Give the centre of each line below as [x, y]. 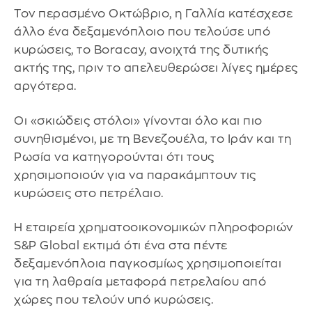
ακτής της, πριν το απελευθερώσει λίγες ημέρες [156, 68]
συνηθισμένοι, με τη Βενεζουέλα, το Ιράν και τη [153, 139]
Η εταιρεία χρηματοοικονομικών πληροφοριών [154, 228]
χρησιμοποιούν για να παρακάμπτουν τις [135, 175]
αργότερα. [45, 86]
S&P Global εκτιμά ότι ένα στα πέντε [121, 246]
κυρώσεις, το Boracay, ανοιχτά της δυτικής [141, 50]
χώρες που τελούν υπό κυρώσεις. [114, 300]
